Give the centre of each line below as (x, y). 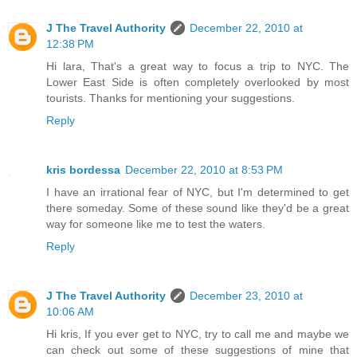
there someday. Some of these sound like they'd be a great (198, 208)
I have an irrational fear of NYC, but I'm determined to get (198, 192)
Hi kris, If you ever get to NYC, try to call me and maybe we (198, 333)
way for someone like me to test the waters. (156, 224)
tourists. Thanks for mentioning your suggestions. (171, 98)
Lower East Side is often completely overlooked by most (198, 82)
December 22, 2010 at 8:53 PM (204, 169)
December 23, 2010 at (246, 295)
